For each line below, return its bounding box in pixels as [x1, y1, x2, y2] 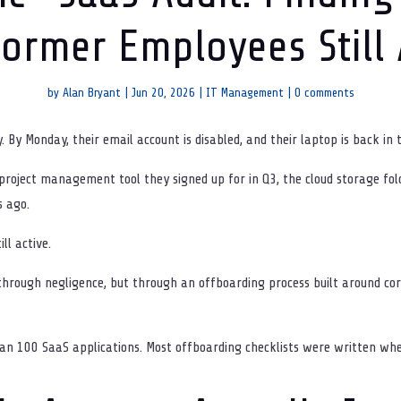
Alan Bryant [62, 86, 121, 100]
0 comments [294, 86, 354, 100]
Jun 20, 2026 [131, 86, 195, 100]
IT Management [205, 86, 284, 100]
